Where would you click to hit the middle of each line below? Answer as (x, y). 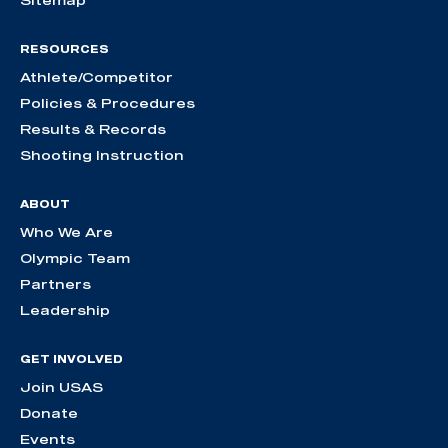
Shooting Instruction (102, 155)
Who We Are (66, 232)
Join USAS (61, 387)
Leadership (65, 310)
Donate (49, 413)
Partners (55, 284)
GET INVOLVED (71, 359)
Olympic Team (75, 258)
